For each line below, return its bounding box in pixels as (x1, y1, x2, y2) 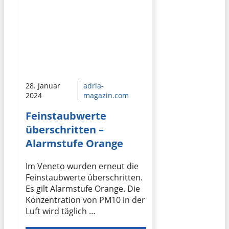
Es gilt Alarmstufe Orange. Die (26, 182, 140, 194)
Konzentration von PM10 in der (26, 194, 145, 205)
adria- (83, 81, 104, 91)
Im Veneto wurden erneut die (26, 160, 139, 172)
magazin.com (83, 90, 129, 101)
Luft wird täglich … (26, 205, 96, 217)
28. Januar (26, 81, 60, 91)
